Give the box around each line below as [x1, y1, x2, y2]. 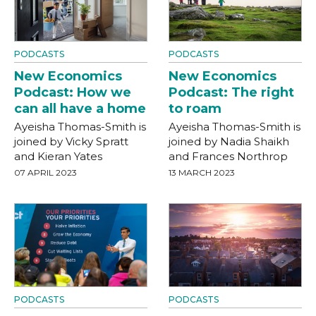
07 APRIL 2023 [14, 167, 77, 178]
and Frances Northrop [169, 150, 288, 163]
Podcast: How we [14, 85, 131, 100]
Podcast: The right [169, 85, 294, 100]
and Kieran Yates [14, 150, 102, 163]
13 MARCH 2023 [169, 167, 235, 178]
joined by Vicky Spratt [14, 135, 128, 148]
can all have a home [14, 101, 146, 116]
